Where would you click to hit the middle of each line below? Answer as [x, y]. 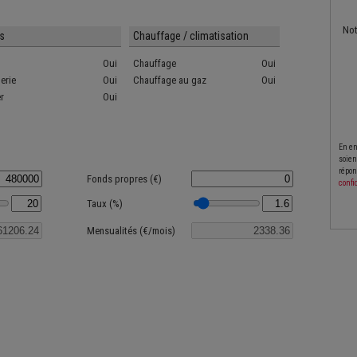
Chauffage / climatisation [191, 36]
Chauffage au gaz [170, 80]
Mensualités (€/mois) [131, 231]
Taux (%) [105, 204]
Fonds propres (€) [124, 179]
